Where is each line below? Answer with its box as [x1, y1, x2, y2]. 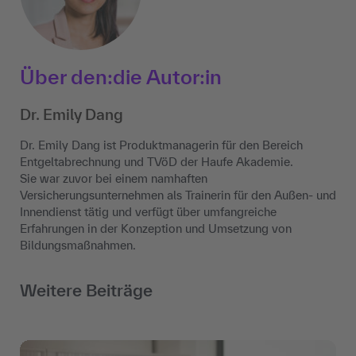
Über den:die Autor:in [20, 64, 222, 88]
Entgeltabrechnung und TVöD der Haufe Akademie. [20, 154, 293, 168]
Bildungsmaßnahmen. [20, 238, 136, 252]
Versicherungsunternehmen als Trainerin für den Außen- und [20, 188, 336, 202]
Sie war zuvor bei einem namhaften [20, 171, 207, 185]
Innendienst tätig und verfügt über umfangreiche [20, 204, 277, 219]
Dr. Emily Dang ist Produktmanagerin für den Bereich [20, 137, 303, 152]
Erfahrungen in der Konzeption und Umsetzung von [20, 221, 292, 235]
